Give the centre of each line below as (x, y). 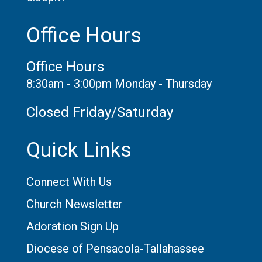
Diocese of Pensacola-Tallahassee (115, 248)
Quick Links (79, 150)
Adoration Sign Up (72, 226)
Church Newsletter (74, 204)
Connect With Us (69, 182)
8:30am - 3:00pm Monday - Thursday (119, 83)
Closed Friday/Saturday (99, 112)
